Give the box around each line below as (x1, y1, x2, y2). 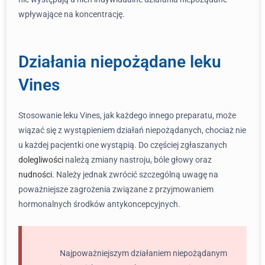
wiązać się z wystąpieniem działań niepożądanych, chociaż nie (18, 125, 246, 135)
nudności (18, 170, 52, 179)
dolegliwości (18, 155, 63, 164)
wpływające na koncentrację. (18, 9, 125, 19)
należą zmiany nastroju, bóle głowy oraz (63, 155, 212, 164)
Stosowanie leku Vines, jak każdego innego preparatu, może (18, 111, 236, 120)
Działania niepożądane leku (18, 52, 221, 72)
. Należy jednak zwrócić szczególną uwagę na (52, 170, 218, 179)
